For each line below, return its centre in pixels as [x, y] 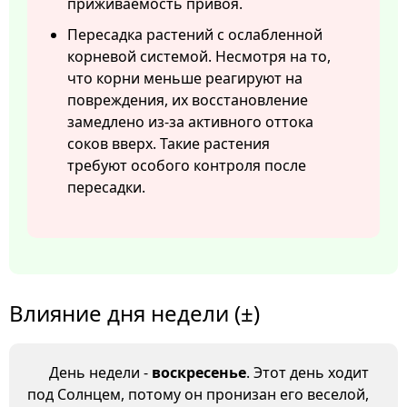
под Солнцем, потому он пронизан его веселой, [198, 395]
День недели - [100, 373]
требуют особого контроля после [187, 166]
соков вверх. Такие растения [169, 144]
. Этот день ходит [308, 373]
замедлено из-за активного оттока [190, 122]
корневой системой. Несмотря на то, [199, 57]
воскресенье [199, 373]
